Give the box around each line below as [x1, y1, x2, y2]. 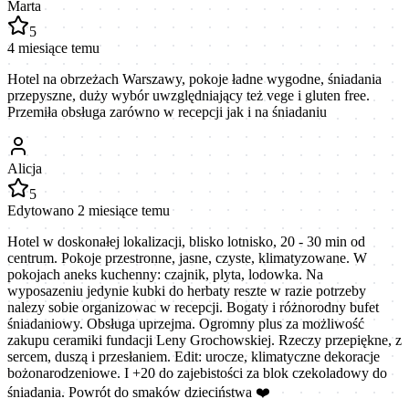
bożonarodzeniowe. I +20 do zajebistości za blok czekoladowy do [7, 364, 387, 381]
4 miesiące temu [7, 39, 100, 56]
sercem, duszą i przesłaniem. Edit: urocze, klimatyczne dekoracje [7, 348, 380, 364]
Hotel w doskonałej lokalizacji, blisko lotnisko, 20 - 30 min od [7, 233, 365, 249]
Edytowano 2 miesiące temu [7, 202, 170, 218]
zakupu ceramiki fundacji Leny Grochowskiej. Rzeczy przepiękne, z [7, 331, 402, 348]
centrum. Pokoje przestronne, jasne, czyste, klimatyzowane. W [7, 249, 367, 266]
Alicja [7, 160, 42, 176]
